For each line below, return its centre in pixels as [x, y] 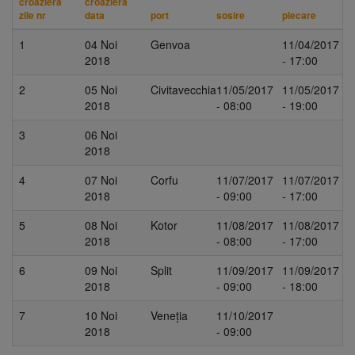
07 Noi [101, 179]
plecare [299, 15]
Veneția [169, 315]
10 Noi [101, 315]
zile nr [32, 15]
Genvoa [170, 44]
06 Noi [101, 134]
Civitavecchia [183, 89]
